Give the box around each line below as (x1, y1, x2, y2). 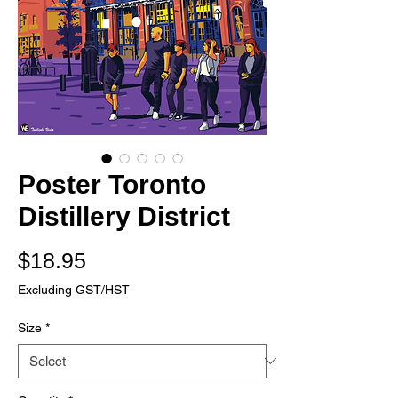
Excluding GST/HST (18, 282, 130, 297)
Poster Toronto (18, 169, 206, 199)
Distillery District (18, 201, 230, 231)
